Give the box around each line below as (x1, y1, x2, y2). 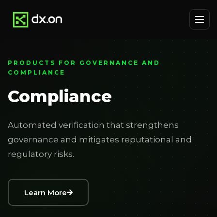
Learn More (24, 187, 67, 197)
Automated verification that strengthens (8, 120, 179, 130)
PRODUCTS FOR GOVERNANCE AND (8, 59, 160, 66)
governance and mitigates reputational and (8, 135, 192, 144)
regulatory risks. (8, 149, 74, 159)
